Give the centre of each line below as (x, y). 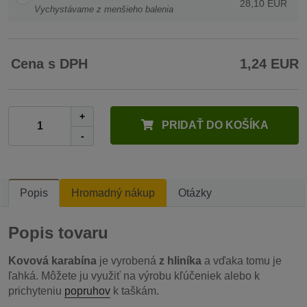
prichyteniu (36, 291)
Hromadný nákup (113, 193)
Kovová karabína (52, 260)
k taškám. (135, 291)
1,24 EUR (269, 64)
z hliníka (180, 260)
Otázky (195, 193)
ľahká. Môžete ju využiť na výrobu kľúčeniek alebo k (134, 275)
